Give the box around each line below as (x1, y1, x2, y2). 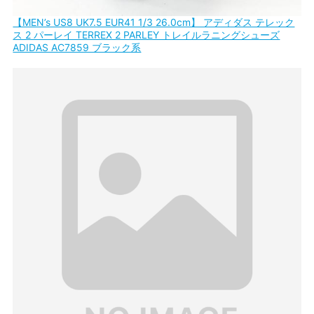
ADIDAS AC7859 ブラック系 (13, 41, 142, 53)
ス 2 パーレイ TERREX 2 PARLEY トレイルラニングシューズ (13, 28, 280, 41)
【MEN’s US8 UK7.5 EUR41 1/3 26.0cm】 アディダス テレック (13, 15, 295, 28)
